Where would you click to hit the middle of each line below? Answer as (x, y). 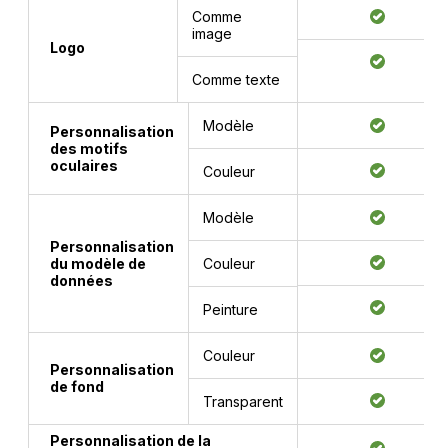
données (81, 280)
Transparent (243, 401)
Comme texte (236, 79)
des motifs (89, 148)
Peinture (230, 309)
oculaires (84, 165)
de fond (77, 386)
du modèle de (98, 263)
